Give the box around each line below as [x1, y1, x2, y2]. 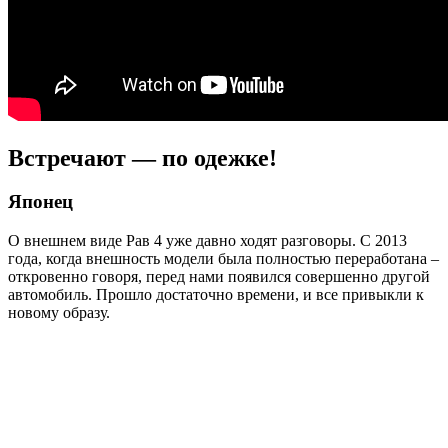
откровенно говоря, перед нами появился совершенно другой [8, 268, 430, 286]
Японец [8, 191, 73, 213]
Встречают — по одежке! [8, 144, 277, 171]
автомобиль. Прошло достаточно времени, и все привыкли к [8, 286, 424, 304]
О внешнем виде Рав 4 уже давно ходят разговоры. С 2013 [8, 232, 407, 250]
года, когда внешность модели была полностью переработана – [8, 250, 439, 268]
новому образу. [8, 304, 110, 322]
